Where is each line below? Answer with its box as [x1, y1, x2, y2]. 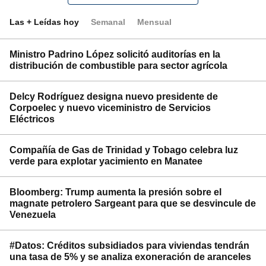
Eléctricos [9, 114, 55, 124]
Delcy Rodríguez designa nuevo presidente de [9, 91, 218, 102]
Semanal [91, 17, 125, 27]
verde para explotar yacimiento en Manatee [9, 156, 202, 166]
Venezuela [9, 210, 56, 220]
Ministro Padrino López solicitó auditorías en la [9, 49, 220, 59]
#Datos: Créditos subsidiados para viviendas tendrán [9, 240, 249, 251]
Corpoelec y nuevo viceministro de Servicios [9, 103, 211, 113]
